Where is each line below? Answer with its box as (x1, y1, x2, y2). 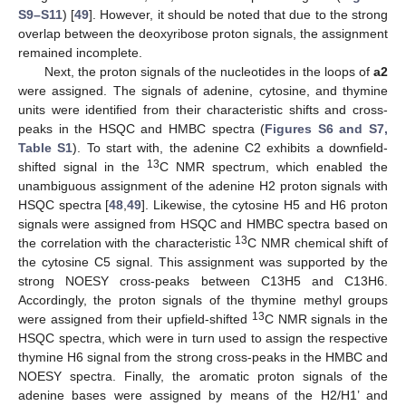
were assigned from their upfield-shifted (18, 311, 252, 326)
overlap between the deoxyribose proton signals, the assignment (18, 25, 388, 41)
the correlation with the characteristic (18, 235, 236, 250)
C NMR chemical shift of (247, 235, 389, 250)
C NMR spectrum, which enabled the (159, 159, 388, 174)
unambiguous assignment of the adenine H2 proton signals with (18, 178, 388, 193)
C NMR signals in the (264, 311, 389, 326)
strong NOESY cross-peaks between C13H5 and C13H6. (18, 273, 388, 288)
